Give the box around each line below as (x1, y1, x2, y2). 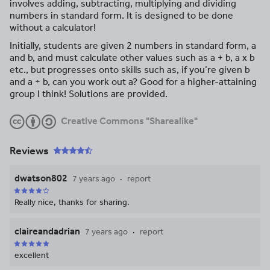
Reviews (10, 144, 49, 158)
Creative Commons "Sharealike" (61, 115, 198, 127)
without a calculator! (10, 22, 96, 33)
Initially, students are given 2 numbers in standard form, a (10, 40, 256, 51)
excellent (14, 250, 49, 261)
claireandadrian (14, 225, 80, 237)
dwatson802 (14, 172, 67, 184)
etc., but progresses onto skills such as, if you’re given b (10, 64, 250, 75)
